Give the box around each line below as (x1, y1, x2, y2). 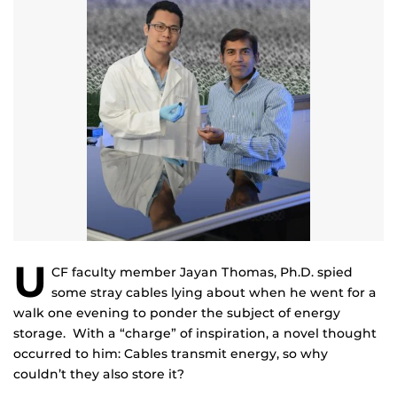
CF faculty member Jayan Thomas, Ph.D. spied (51, 264, 353, 281)
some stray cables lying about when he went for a (51, 284, 377, 301)
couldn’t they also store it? (13, 366, 184, 383)
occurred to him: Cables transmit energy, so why (13, 346, 328, 362)
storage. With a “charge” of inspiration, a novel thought (13, 325, 377, 342)
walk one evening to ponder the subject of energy (13, 305, 340, 322)
